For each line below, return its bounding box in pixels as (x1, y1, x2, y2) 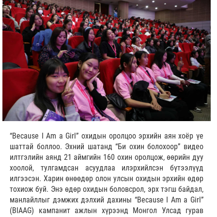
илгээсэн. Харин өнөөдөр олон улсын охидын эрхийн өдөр (10, 174, 203, 184)
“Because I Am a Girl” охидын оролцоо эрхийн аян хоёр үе (10, 131, 203, 141)
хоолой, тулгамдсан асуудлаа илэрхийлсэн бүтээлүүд (10, 163, 203, 173)
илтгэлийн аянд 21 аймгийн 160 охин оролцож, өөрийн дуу (10, 153, 203, 162)
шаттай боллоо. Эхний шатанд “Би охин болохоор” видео (10, 142, 203, 152)
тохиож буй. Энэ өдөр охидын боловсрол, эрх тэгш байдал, (10, 185, 203, 194)
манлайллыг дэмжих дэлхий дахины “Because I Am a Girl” (10, 195, 203, 205)
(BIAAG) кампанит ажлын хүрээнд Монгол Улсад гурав (10, 206, 203, 216)
